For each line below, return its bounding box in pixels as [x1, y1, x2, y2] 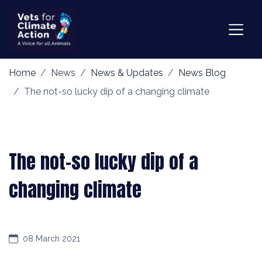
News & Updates [91, 67, 163, 78]
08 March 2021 [23, 233, 80, 243]
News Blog [178, 67, 226, 78]
